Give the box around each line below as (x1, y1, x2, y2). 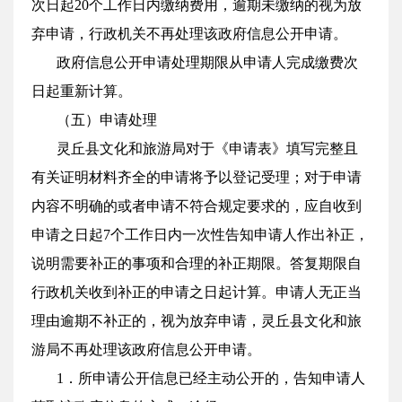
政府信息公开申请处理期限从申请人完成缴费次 (57, 55, 358, 70)
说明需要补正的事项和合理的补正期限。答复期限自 (31, 256, 362, 271)
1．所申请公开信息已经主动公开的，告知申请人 (57, 371, 365, 386)
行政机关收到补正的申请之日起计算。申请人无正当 (31, 284, 362, 300)
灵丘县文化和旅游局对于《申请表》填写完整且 (57, 141, 358, 156)
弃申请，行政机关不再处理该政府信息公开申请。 (31, 26, 347, 41)
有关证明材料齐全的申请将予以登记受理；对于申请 (31, 170, 362, 185)
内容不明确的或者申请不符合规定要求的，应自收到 (31, 198, 362, 214)
